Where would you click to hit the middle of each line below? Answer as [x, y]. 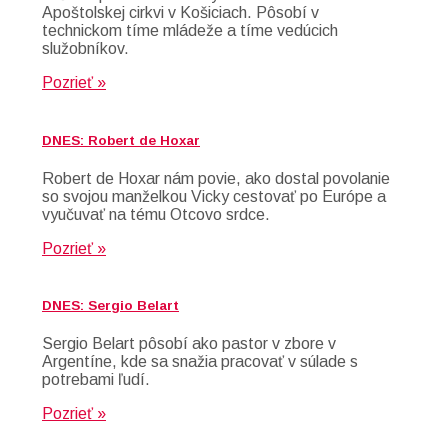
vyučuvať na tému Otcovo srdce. [156, 214]
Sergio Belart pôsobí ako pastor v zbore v [189, 344]
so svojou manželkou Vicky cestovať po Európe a [214, 196]
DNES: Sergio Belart [110, 305]
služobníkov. [85, 49]
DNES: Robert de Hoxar [121, 140]
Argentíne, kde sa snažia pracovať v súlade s [200, 362]
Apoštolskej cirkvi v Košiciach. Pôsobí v [180, 13]
